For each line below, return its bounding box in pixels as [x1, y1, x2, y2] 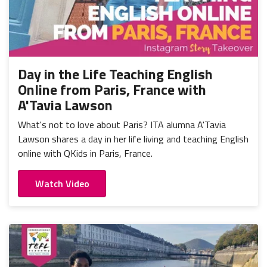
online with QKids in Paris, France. [18, 145, 153, 160]
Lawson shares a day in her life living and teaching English [18, 131, 249, 146]
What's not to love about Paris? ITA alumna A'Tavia [18, 117, 226, 132]
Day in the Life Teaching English [18, 63, 213, 85]
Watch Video [35, 176, 89, 191]
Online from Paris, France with [18, 78, 206, 100]
